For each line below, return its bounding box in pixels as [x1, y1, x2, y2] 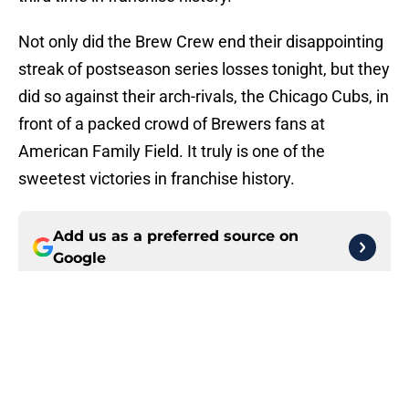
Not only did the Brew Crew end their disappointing [18, 32, 383, 52]
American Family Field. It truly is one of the [18, 142, 325, 162]
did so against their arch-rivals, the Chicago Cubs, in [18, 87, 389, 107]
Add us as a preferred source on [53, 227, 299, 246]
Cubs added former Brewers [110, 360, 327, 378]
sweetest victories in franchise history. [18, 169, 295, 189]
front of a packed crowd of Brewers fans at [18, 114, 325, 134]
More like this [18, 321, 160, 347]
